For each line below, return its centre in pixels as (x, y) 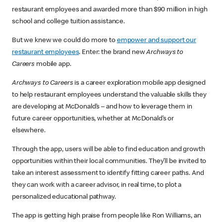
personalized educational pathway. (65, 197)
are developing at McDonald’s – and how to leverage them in (102, 107)
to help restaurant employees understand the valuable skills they (109, 95)
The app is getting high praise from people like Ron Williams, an (107, 216)
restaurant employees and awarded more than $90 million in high (110, 10)
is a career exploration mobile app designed (139, 83)
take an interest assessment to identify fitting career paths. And (108, 174)
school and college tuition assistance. (71, 22)
